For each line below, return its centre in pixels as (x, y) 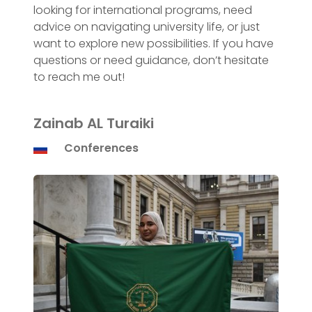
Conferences (101, 148)
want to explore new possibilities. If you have (154, 44)
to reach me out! (79, 77)
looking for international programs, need (143, 10)
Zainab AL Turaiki (94, 123)
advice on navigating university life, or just (147, 27)
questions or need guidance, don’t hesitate (151, 60)
